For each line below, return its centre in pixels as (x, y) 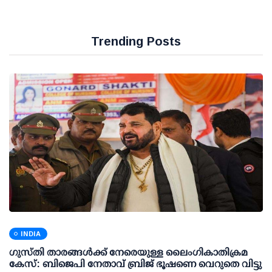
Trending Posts (136, 41)
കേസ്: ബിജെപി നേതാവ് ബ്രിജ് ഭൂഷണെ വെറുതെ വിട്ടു (135, 263)
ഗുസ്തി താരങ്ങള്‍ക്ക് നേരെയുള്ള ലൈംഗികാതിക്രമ (128, 252)
